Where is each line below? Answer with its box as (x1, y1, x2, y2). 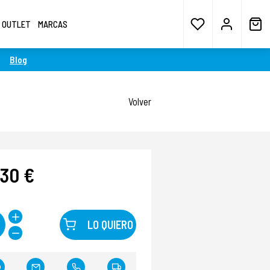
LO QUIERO (87, 218, 133, 231)
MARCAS (38, 19, 67, 30)
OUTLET (2, 19, 31, 30)
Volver (128, 95, 151, 107)
